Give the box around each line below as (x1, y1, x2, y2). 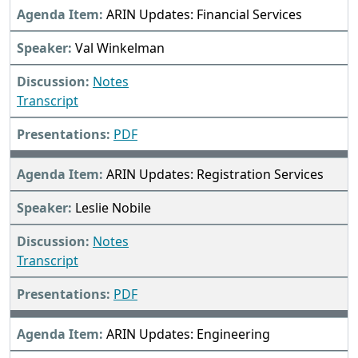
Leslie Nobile (75, 199, 151, 217)
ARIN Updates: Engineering (106, 325, 270, 344)
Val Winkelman (75, 39, 165, 58)
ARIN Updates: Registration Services (106, 165, 324, 184)
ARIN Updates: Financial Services (106, 6, 302, 24)
